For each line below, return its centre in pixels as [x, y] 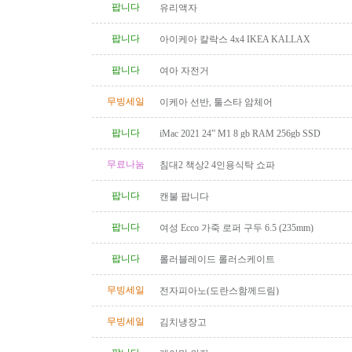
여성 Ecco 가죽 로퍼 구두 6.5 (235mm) [236, 228]
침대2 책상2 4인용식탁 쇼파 [217, 165]
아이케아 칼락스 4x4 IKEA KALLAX [235, 39]
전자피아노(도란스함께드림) [219, 291]
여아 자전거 [184, 71]
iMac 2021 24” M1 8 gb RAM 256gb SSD [240, 134]
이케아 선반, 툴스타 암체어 [216, 102]
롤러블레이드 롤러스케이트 [217, 259]
